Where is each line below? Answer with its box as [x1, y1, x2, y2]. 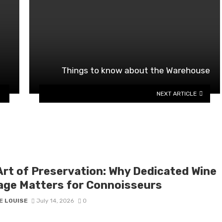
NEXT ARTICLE [157, 90, 197, 97]
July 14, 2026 [36, 197, 74, 205]
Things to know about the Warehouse [61, 65, 210, 75]
